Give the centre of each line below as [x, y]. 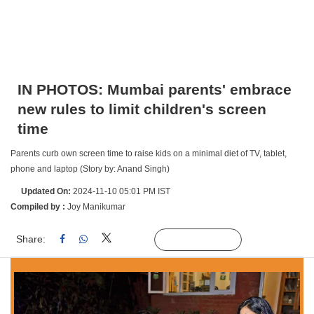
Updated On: [46, 191]
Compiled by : [39, 207]
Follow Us [209, 240]
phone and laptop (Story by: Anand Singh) [90, 169]
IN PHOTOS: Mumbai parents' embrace [155, 89]
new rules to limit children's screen [142, 109]
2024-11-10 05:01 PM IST [121, 191]
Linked [136, 240]
